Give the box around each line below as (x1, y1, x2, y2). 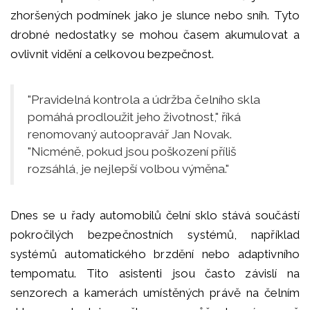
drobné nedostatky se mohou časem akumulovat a (10, 28, 300, 42)
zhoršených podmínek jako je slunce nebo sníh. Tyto (10, 8, 300, 23)
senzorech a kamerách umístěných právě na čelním (10, 286, 300, 300)
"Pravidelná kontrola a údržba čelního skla (28, 93, 260, 107)
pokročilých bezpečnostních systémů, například (10, 228, 300, 242)
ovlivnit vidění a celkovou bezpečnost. (10, 47, 214, 62)
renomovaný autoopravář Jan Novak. (28, 127, 232, 142)
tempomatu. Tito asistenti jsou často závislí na (10, 266, 300, 281)
